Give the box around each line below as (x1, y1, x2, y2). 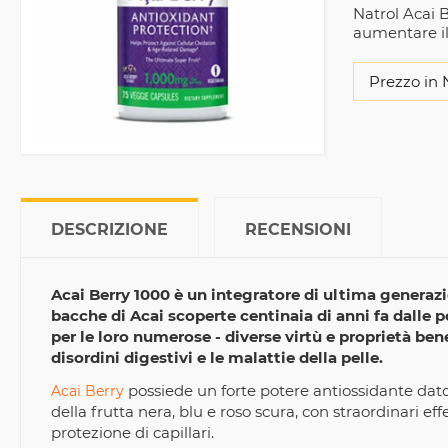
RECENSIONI (245, 220, 351, 239)
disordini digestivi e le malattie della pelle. (51, 348, 383, 367)
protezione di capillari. (51, 423, 214, 442)
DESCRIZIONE (51, 220, 168, 239)
